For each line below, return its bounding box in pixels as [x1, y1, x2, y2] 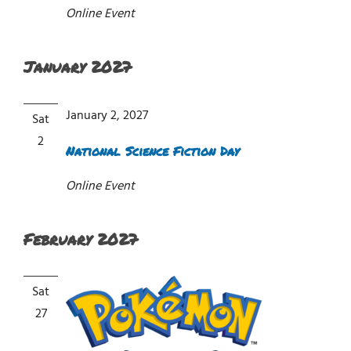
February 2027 [24, 227, 138, 250]
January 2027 [24, 55, 132, 78]
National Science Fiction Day [66, 141, 239, 160]
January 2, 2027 [66, 105, 148, 126]
